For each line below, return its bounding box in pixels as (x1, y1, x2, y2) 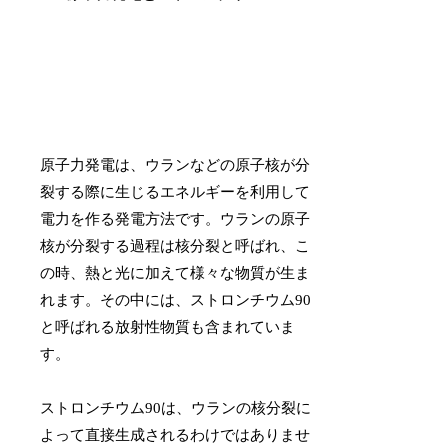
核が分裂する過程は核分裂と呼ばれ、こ (40, 238, 311, 255)
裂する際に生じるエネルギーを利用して (40, 184, 311, 201)
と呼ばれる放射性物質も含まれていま (40, 319, 296, 336)
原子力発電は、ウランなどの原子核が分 (40, 157, 311, 174)
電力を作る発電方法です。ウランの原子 (40, 211, 311, 228)
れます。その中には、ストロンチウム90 (40, 292, 312, 309)
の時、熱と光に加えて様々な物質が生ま (40, 265, 311, 282)
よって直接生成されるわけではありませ (40, 427, 311, 444)
